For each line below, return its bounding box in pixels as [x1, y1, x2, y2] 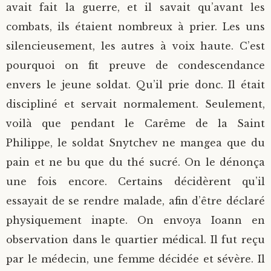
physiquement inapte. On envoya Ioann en [6, 214, 265, 226]
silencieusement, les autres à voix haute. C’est [6, 40, 265, 52]
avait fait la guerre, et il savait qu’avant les [6, 1, 265, 13]
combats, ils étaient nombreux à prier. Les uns [6, 21, 265, 33]
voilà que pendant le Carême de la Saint [6, 117, 265, 129]
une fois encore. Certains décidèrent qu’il [6, 175, 265, 188]
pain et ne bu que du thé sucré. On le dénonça [6, 156, 265, 168]
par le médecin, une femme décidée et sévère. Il [6, 253, 265, 265]
